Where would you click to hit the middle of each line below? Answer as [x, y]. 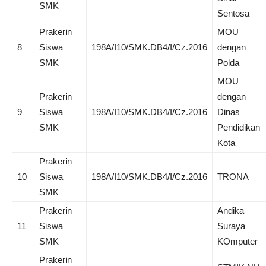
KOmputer [237, 241]
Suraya [231, 226]
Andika [231, 210]
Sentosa [233, 13]
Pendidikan [239, 127]
